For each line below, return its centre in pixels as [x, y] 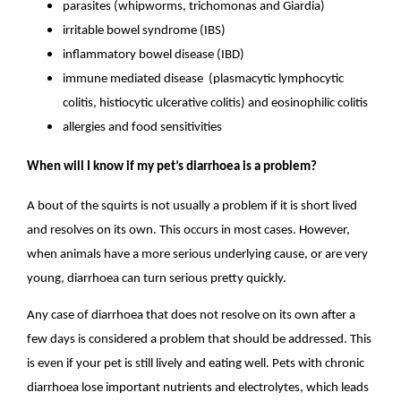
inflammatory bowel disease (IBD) [154, 55]
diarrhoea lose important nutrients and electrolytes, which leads [198, 388]
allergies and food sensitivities [143, 127]
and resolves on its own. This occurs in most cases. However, [189, 230]
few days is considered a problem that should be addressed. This [200, 340]
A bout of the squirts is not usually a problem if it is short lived [192, 206]
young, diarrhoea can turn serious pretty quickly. [157, 278]
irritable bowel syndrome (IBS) [145, 30]
